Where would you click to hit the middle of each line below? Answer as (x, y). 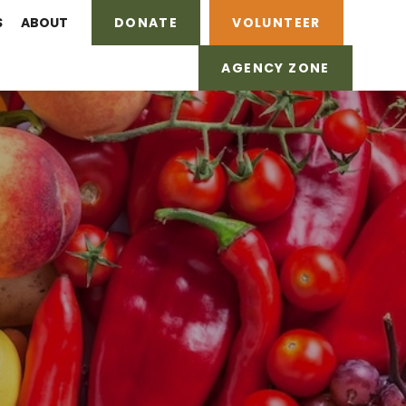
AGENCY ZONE (275, 68)
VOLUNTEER (276, 23)
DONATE (146, 23)
